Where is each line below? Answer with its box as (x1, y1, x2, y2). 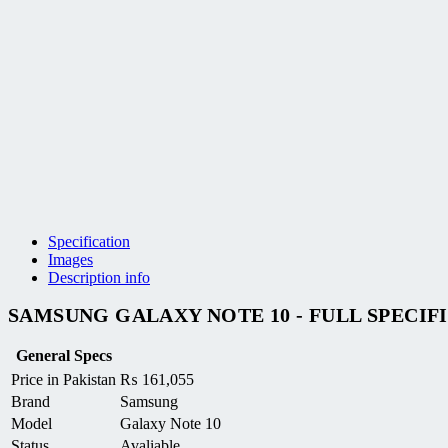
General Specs (15, 346, 112, 364)
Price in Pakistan (11, 370, 116, 388)
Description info (48, 269, 150, 287)
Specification (48, 233, 130, 251)
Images (48, 251, 93, 269)
